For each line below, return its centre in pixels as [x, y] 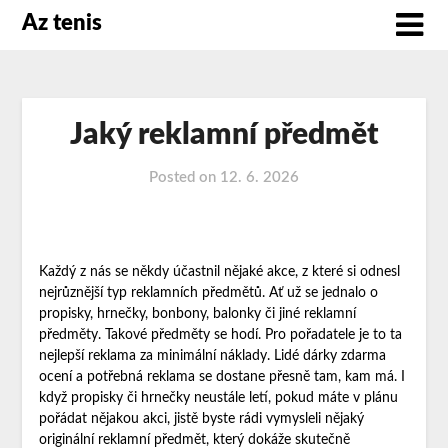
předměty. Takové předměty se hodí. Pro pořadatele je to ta [220, 335]
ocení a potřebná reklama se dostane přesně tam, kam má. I [221, 377]
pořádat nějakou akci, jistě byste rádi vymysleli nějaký [201, 419]
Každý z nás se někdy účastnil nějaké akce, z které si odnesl [219, 272]
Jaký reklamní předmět [224, 135]
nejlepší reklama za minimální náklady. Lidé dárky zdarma [212, 356]
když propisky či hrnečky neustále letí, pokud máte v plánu [218, 398]
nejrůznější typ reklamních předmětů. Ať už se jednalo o [208, 293]
